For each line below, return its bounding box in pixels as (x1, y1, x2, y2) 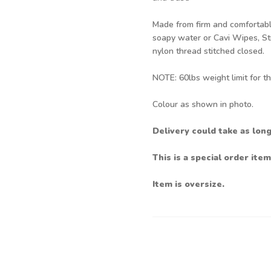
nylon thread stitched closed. (152, 45, 264, 57)
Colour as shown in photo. (152, 99, 253, 110)
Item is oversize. (152, 178, 224, 190)
